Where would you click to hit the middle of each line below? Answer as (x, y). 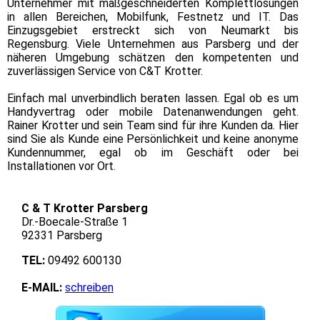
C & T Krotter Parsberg (85, 208)
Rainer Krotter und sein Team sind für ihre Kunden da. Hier (153, 125)
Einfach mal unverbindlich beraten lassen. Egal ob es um (153, 98)
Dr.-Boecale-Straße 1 (75, 221)
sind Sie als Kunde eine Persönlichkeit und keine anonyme (153, 139)
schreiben (89, 287)
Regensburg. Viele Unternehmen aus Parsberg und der (153, 44)
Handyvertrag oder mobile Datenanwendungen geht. (153, 111)
